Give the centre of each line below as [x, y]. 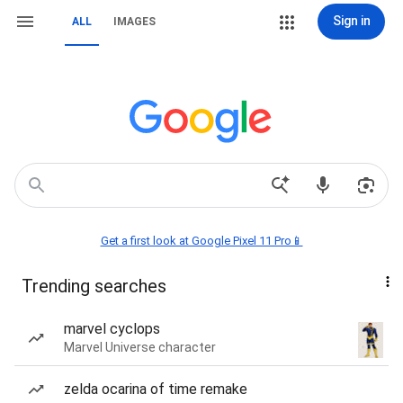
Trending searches [94, 286]
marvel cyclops [112, 329]
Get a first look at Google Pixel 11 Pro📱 [201, 241]
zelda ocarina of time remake [156, 389]
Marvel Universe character [140, 347]
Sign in [351, 21]
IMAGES [134, 22]
